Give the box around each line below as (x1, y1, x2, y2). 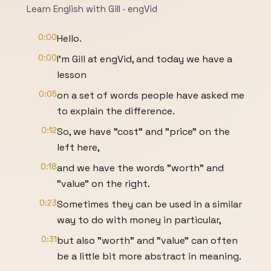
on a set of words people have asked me (57, 89, 244, 102)
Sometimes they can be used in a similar (57, 198, 242, 211)
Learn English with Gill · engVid (27, 3, 157, 15)
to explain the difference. (57, 105, 175, 117)
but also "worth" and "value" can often (57, 234, 238, 247)
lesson (57, 68, 87, 81)
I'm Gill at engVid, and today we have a (57, 53, 232, 65)
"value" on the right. (57, 177, 150, 190)
